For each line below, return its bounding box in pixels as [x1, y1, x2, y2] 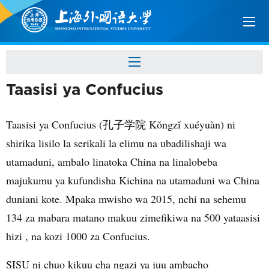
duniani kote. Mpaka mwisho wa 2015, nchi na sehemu [6, 192, 246, 206]
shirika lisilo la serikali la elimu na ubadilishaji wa [6, 136, 226, 150]
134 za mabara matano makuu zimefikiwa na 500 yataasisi [6, 210, 260, 225]
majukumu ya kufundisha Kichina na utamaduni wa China [6, 173, 259, 187]
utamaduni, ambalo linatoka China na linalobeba [6, 154, 217, 169]
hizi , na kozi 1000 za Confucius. [6, 229, 150, 243]
